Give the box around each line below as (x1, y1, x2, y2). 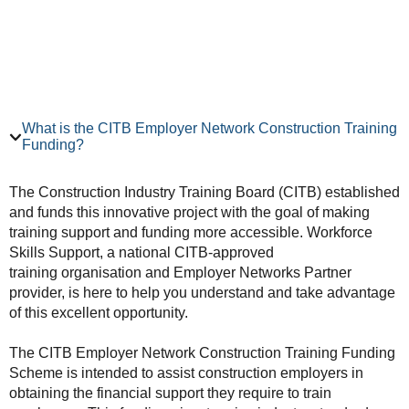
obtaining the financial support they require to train (9, 385, 331, 401)
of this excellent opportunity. (9, 305, 188, 320)
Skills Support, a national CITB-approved (9, 245, 274, 260)
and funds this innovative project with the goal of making (9, 204, 370, 220)
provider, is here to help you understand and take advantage (9, 285, 395, 300)
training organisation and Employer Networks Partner (9, 265, 351, 280)
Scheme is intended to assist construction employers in (9, 365, 363, 381)
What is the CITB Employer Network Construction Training (22, 121, 398, 136)
